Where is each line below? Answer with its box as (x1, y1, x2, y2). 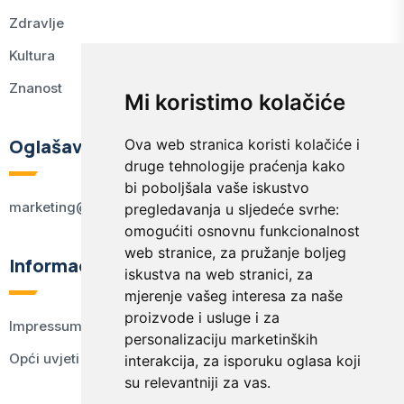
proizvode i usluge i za (124, 308, 280, 326)
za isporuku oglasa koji (202, 352, 361, 370)
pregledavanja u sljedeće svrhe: (124, 200, 339, 218)
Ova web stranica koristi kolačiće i (124, 135, 360, 153)
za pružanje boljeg (219, 243, 346, 262)
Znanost (9, 79, 62, 96)
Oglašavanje (9, 134, 119, 159)
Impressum (9, 317, 82, 335)
